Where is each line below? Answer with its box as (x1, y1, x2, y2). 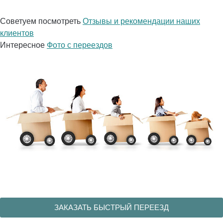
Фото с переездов (47, 41, 112, 50)
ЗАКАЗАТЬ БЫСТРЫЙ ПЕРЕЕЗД (54, 203, 169, 212)
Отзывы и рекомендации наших (83, 17, 200, 26)
